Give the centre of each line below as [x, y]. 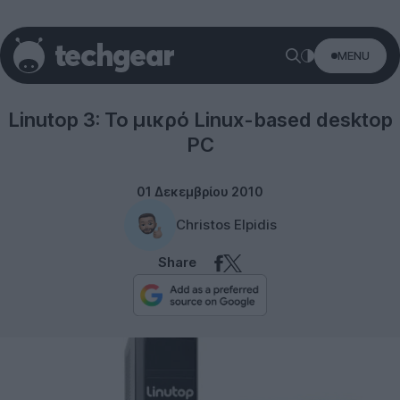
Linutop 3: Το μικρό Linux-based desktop [200, 120]
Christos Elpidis [226, 225]
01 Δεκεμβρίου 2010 [200, 192]
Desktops [200, 68]
